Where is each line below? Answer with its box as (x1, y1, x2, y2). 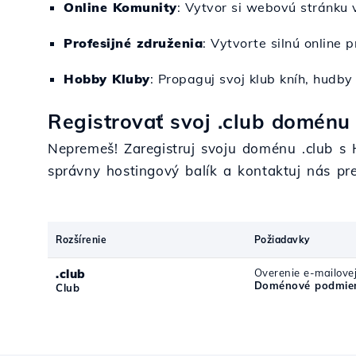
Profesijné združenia (64, 35, 203, 51)
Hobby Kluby (64, 71, 150, 87)
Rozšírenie (56, 234, 106, 246)
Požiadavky (253, 234, 311, 246)
